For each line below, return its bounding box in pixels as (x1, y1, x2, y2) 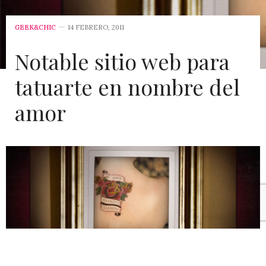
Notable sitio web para (15, 46, 230, 75)
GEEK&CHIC (15, 23, 56, 31)
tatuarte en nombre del (15, 72, 240, 101)
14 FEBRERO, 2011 (68, 23, 124, 31)
